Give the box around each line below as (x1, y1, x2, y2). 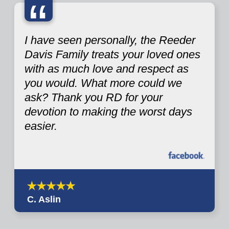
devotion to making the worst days (25, 105, 192, 119)
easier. (25, 120, 57, 133)
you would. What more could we (25, 77, 182, 90)
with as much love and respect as (25, 62, 189, 76)
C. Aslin (27, 194, 61, 205)
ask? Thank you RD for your (25, 91, 163, 104)
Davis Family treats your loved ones (25, 48, 200, 61)
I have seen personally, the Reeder (25, 34, 195, 47)
